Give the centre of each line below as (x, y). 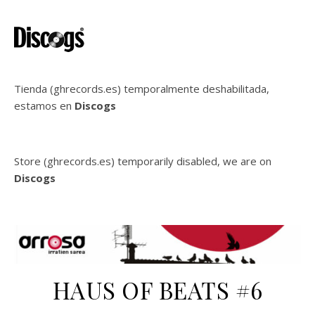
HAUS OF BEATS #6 (157, 289)
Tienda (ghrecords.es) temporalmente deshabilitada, (142, 89)
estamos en (44, 105)
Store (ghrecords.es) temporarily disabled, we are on (143, 161)
